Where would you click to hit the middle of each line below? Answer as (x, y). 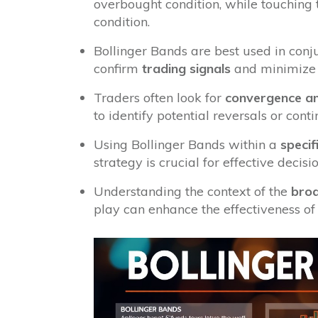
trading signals (186, 68)
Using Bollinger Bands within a (187, 144)
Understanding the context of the (192, 191)
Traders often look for (159, 97)
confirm (117, 68)
